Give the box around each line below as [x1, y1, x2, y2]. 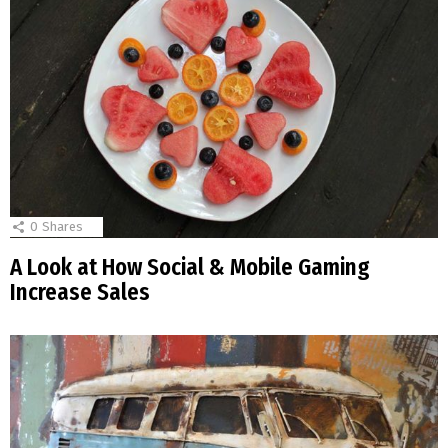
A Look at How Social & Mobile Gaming [10, 254, 370, 282]
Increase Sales [10, 279, 150, 307]
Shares [42, 219, 83, 235]
